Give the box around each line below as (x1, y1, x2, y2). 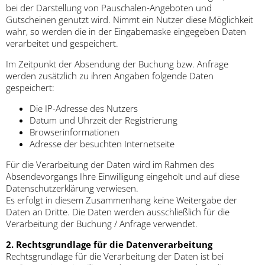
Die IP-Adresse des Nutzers (30, 102, 138, 115)
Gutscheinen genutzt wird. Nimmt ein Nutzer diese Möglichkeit (6, 14, 253, 26)
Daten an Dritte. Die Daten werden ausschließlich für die (6, 206, 230, 218)
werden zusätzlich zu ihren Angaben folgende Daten (6, 70, 214, 82)
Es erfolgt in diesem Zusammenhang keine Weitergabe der (6, 194, 237, 206)
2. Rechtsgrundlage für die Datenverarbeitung (6, 238, 212, 251)
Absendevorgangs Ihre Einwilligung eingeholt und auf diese (6, 170, 240, 183)
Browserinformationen (30, 126, 119, 138)
